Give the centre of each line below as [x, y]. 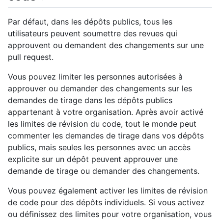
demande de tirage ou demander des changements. [104, 171]
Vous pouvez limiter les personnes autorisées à [95, 77]
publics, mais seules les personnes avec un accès [99, 148]
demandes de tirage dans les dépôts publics [90, 100]
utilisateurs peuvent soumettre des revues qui [93, 34]
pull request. [31, 57]
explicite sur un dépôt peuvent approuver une [93, 159]
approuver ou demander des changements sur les [100, 89]
